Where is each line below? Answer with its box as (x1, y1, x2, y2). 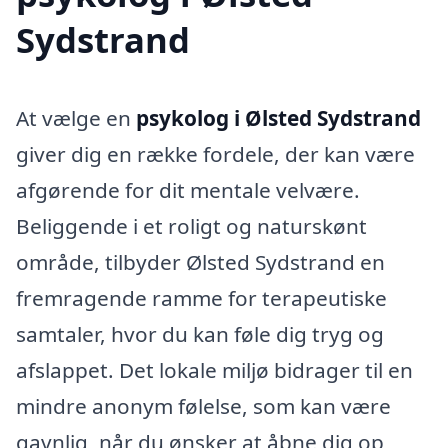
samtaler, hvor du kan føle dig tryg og (16, 320, 384, 349)
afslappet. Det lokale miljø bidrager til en (16, 356, 413, 385)
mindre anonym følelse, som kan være (16, 392, 391, 421)
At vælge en (16, 104, 136, 133)
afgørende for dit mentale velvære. (16, 176, 360, 205)
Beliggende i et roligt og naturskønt (16, 212, 367, 241)
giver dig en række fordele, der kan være (16, 140, 415, 169)
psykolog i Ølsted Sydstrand (136, 104, 421, 133)
